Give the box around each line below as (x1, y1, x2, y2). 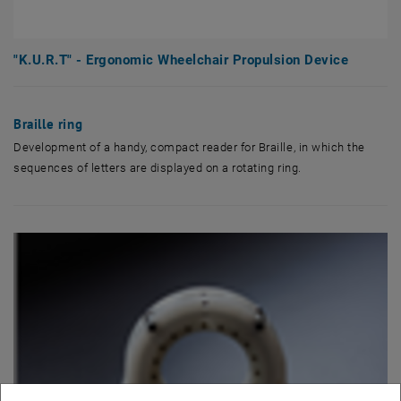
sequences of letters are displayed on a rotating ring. (13, 161, 302, 175)
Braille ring (13, 115, 83, 133)
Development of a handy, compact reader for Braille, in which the (13, 141, 365, 155)
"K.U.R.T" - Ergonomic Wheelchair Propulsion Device (13, 52, 349, 69)
